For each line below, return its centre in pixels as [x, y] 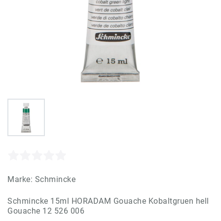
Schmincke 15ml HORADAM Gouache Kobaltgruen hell [108, 201]
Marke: [21, 179]
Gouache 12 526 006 [46, 211]
